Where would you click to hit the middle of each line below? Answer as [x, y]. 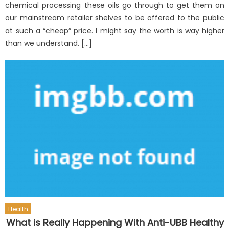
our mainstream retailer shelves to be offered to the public [115, 18]
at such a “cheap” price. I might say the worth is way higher [115, 31]
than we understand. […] [49, 44]
